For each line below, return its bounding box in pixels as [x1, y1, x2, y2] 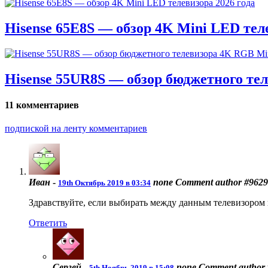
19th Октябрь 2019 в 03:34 [58, 178, 151, 188]
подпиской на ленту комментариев [5, 123, 147, 134]
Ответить [29, 218, 67, 229]
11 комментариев [5, 100, 79, 111]
